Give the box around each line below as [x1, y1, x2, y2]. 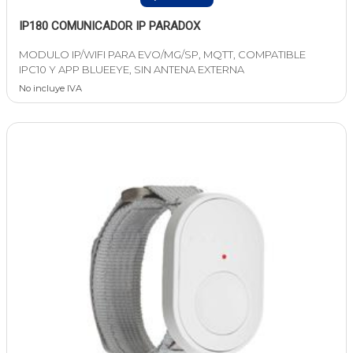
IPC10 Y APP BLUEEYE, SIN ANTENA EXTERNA [19, 63, 244, 76]
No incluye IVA [19, 83, 82, 95]
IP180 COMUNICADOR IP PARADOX [19, 19, 200, 34]
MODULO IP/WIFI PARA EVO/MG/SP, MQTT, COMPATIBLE [19, 48, 306, 61]
